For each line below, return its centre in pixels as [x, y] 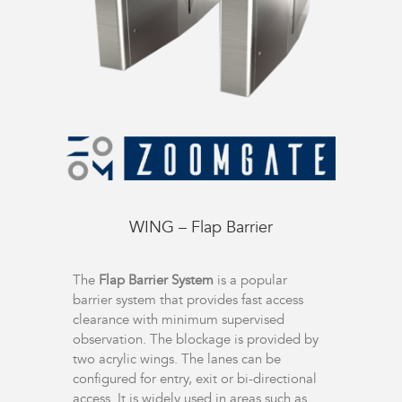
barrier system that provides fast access [188, 299]
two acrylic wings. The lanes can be [176, 358]
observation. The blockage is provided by [195, 339]
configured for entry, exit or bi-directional [194, 378]
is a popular [250, 280]
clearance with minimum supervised [178, 319]
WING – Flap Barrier [201, 227]
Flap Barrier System [156, 280]
